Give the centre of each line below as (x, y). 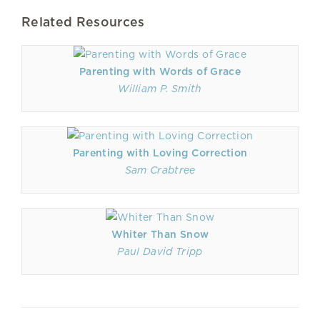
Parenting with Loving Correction (160, 153)
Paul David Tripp (160, 251)
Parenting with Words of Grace (160, 71)
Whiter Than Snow (160, 234)
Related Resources (83, 22)
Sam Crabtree (160, 170)
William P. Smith (160, 89)
